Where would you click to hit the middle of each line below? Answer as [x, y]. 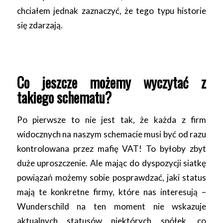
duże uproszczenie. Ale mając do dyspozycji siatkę [111, 163]
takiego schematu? [64, 97]
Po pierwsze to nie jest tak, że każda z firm [111, 119]
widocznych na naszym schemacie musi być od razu [111, 134]
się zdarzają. [40, 25]
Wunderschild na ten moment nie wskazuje [111, 206]
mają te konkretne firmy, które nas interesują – [111, 192]
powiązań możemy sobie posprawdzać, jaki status [111, 177]
